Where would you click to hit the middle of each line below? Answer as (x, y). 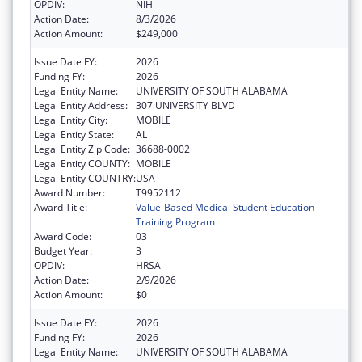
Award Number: (69, 192)
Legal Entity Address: (81, 105)
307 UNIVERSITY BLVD (185, 105)
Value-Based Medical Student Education (225, 207)
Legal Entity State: (74, 134)
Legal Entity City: (71, 120)
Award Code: (63, 236)
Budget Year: (63, 250)
